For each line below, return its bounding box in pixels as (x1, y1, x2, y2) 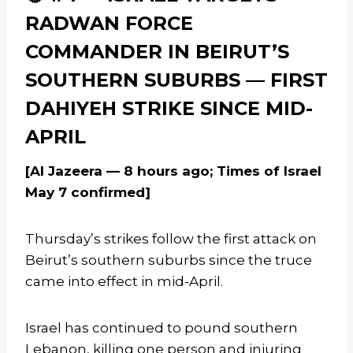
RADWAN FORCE (25, 12, 193, 35)
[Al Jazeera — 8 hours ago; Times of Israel (25, 163, 321, 180)
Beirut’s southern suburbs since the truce (25, 252, 312, 269)
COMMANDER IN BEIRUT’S (25, 40, 289, 64)
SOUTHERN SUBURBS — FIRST (25, 69, 328, 92)
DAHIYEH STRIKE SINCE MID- (25, 97, 313, 121)
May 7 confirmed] (25, 184, 150, 201)
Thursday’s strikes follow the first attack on (25, 231, 317, 247)
